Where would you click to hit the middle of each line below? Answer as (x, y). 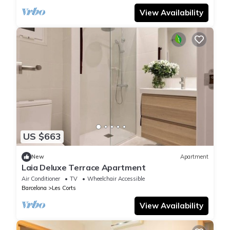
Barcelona (34, 188)
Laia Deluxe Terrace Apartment (84, 167)
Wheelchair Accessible (116, 178)
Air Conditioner (41, 178)
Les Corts (64, 188)
